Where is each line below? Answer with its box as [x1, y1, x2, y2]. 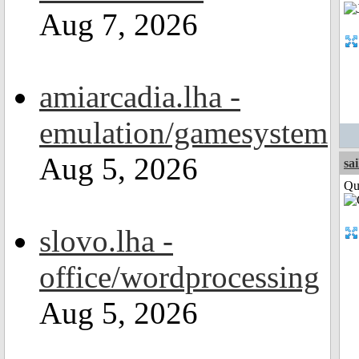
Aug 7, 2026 [39, 7, 198, 42]
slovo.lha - [39, 224, 173, 258]
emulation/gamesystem [39, 115, 328, 150]
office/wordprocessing [39, 260, 320, 294]
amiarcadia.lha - [39, 79, 240, 114]
